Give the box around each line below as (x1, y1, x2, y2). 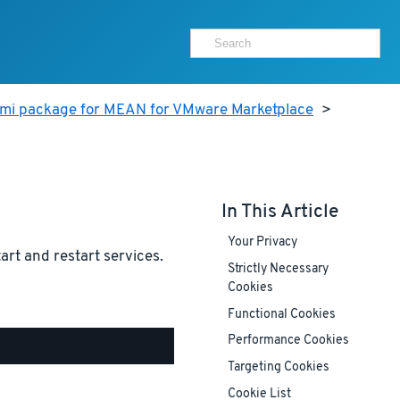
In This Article (221, 199, 338, 224)
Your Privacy (227, 235, 297, 251)
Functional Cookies (227, 307, 336, 323)
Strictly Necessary (227, 262, 329, 278)
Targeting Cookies (227, 360, 329, 376)
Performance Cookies (227, 333, 349, 349)
